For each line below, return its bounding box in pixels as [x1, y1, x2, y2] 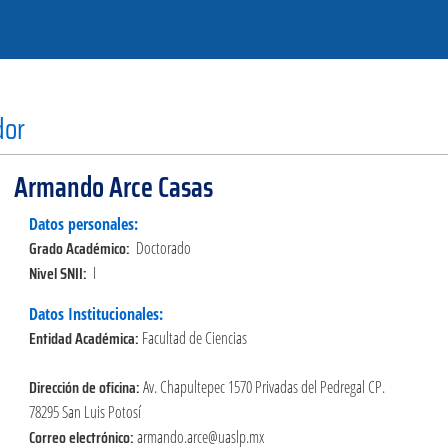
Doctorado [135, 236, 191, 259]
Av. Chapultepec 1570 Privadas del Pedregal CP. [142, 375, 385, 398]
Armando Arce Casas [13, 164, 213, 209]
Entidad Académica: [28, 325, 142, 351]
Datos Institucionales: [28, 302, 163, 325]
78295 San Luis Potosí [28, 400, 141, 423]
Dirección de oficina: [28, 374, 143, 400]
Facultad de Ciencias [141, 326, 247, 349]
